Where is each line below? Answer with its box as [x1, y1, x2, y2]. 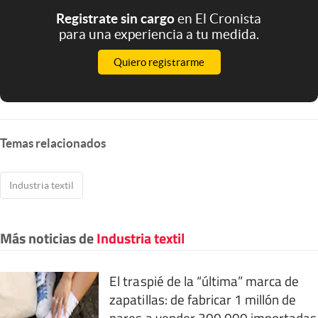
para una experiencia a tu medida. [58, 26, 259, 42]
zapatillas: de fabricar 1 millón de [109, 288, 297, 309]
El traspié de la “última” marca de [109, 270, 300, 291]
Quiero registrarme [114, 55, 204, 68]
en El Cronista [177, 10, 262, 26]
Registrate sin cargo [56, 10, 178, 26]
